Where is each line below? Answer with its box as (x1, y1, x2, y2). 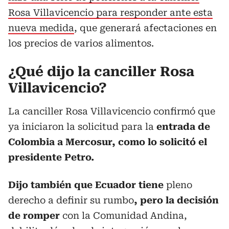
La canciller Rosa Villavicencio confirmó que (8, 106, 215, 117)
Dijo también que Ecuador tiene (8, 179, 166, 190)
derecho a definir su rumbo (8, 195, 134, 205)
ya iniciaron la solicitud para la (8, 121, 154, 132)
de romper (8, 210, 62, 221)
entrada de (154, 121, 210, 132)
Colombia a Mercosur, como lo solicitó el (8, 136, 207, 147)
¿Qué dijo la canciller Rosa (8, 64, 194, 79)
